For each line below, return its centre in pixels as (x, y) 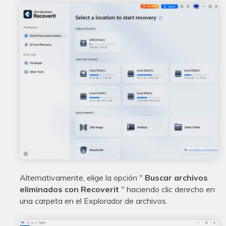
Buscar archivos (175, 178)
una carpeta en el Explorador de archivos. (94, 201)
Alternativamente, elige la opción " (81, 178)
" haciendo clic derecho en (168, 189)
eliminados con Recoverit (70, 189)
